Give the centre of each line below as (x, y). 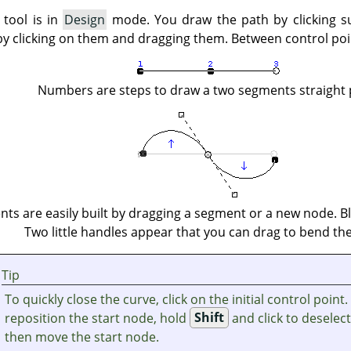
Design (85, 19)
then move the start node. (82, 337)
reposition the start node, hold (98, 318)
